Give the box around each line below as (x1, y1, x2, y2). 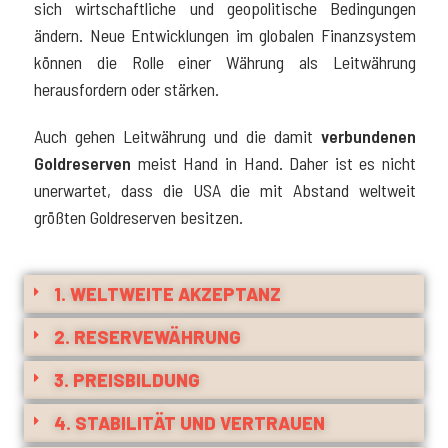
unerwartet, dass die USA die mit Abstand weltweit (34, 178, 416, 201)
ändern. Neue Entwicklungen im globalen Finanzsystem (34, 23, 416, 46)
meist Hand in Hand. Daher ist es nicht (131, 151, 416, 174)
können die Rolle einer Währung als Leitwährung (34, 50, 416, 73)
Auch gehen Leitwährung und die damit (34, 124, 321, 147)
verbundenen (321, 124, 416, 147)
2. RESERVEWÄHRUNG (54, 325, 241, 348)
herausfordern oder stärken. (34, 77, 219, 100)
